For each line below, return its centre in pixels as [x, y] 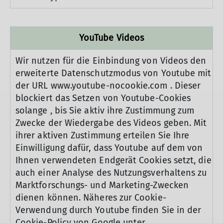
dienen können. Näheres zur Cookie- [91, 198]
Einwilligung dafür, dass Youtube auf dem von [109, 148]
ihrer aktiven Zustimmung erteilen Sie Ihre [103, 135]
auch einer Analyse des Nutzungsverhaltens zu [111, 173]
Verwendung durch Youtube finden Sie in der [109, 210]
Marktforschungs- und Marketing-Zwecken [102, 185]
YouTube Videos [111, 38]
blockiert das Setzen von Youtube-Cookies [103, 98]
